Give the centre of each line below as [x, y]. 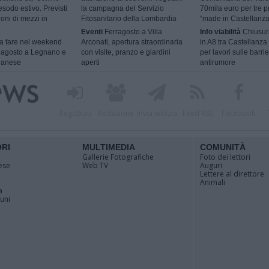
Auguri [211, 165]
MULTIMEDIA [109, 147]
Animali [213, 182]
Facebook [238, 113]
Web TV [95, 165]
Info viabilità [220, 32]
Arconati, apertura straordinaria [132, 42]
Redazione [116, 113]
